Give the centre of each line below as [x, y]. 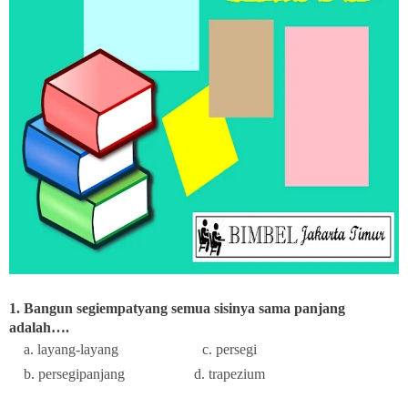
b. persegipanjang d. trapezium [137, 373]
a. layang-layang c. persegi [133, 349]
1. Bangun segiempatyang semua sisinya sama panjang [177, 308]
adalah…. [39, 327]
